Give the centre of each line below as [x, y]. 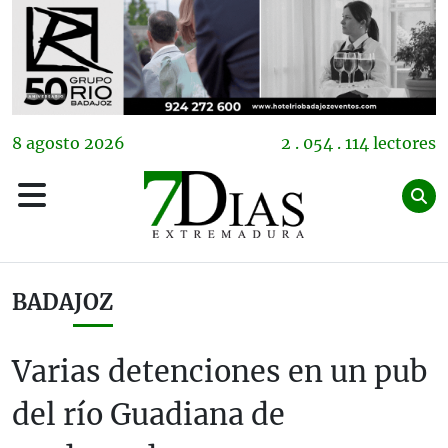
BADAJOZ [62, 302]
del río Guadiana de [148, 414]
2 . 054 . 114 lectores [358, 142]
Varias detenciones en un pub [219, 371]
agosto [53, 142]
